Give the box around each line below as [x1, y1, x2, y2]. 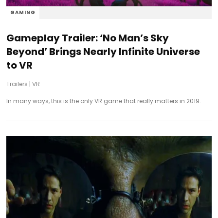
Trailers [6, 79, 28, 88]
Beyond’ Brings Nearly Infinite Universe [6, 44, 200, 58]
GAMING [10, 8, 36, 16]
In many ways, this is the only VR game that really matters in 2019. [6, 96, 201, 105]
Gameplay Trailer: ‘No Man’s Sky [6, 31, 169, 45]
